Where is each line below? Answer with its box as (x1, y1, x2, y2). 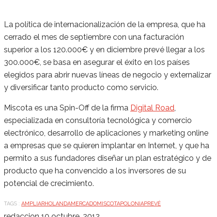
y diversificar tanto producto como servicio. (4, 83, 158, 93)
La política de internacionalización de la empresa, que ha (4, 20, 205, 30)
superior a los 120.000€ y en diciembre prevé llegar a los (4, 45, 205, 55)
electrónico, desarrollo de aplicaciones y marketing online (4, 128, 208, 138)
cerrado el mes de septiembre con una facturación (4, 32, 184, 42)
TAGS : (4, 201, 20, 207)
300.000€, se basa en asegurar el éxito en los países (4, 58, 190, 67)
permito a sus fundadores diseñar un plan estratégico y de (4, 154, 211, 163)
